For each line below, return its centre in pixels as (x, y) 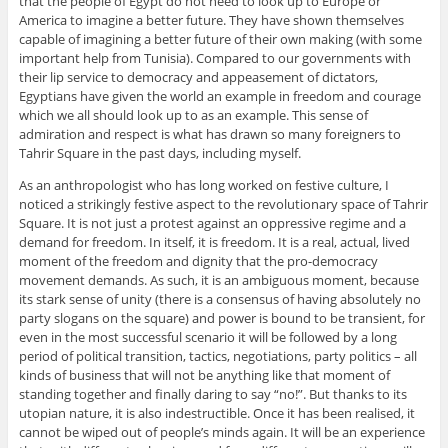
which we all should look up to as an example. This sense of (193, 115)
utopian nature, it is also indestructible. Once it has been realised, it (216, 413)
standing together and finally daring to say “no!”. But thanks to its (212, 394)
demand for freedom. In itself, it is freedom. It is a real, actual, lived (214, 242)
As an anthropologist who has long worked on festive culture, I (203, 185)
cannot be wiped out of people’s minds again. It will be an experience (221, 432)
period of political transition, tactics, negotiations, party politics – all (217, 356)
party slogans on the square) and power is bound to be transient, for (221, 318)
